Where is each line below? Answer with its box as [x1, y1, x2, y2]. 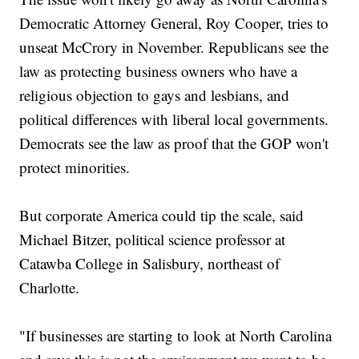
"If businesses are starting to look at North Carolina [19, 325, 333, 346]
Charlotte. [19, 277, 80, 298]
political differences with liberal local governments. [19, 109, 329, 130]
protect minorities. [19, 157, 131, 178]
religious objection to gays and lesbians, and [19, 85, 290, 106]
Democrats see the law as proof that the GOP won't [19, 133, 329, 154]
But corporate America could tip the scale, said [19, 205, 305, 226]
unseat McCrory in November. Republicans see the [19, 37, 329, 58]
